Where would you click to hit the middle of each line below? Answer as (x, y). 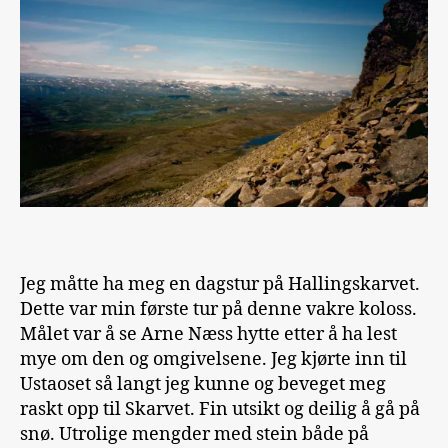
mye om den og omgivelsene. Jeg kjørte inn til (213, 359)
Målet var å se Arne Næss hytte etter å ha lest (208, 334)
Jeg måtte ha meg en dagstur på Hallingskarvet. (220, 284)
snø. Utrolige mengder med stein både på (194, 434)
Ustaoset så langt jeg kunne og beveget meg (203, 384)
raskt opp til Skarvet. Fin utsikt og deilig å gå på (220, 409)
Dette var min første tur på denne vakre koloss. (218, 309)
